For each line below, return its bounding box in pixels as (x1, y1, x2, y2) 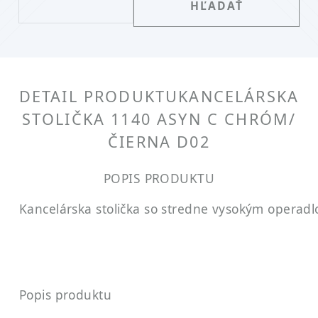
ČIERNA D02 (108, 131, 210, 152)
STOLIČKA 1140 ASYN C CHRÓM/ (21, 108, 297, 129)
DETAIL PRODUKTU (18, 85, 179, 106)
